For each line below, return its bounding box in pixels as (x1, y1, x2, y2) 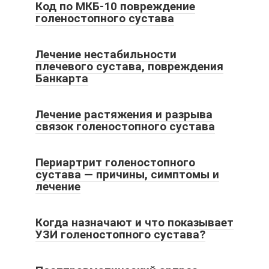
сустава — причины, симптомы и (35, 167, 219, 181)
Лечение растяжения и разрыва (35, 107, 213, 121)
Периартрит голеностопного (35, 155, 195, 169)
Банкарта (35, 71, 88, 85)
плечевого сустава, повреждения (35, 59, 223, 73)
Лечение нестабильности (35, 47, 177, 61)
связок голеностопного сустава (35, 119, 215, 133)
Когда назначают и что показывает (35, 215, 234, 229)
